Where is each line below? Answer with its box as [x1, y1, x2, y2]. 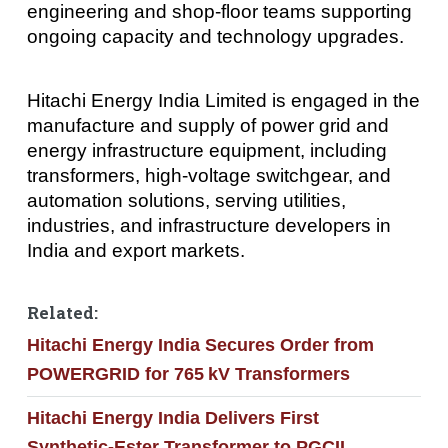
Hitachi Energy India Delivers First [26, 407, 319, 428]
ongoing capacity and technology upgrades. [26, 26, 404, 48]
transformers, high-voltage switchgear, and [26, 164, 391, 186]
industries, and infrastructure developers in [26, 214, 391, 236]
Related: [26, 302, 98, 325]
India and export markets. [26, 239, 245, 261]
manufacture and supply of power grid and [26, 114, 389, 136]
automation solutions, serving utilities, [26, 189, 346, 211]
